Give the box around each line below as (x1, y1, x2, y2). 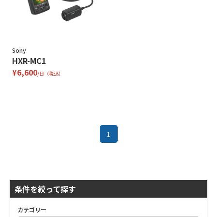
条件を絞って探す (15, 183, 76, 195)
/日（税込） (37, 70, 63, 77)
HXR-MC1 (12, 55, 46, 66)
